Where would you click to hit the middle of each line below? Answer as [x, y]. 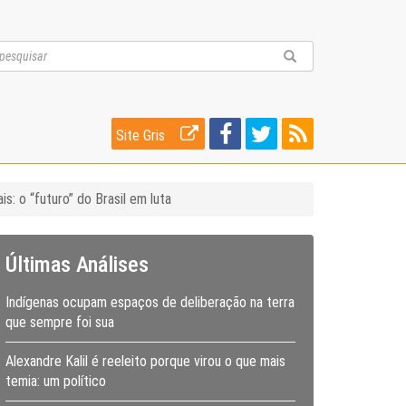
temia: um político [56, 381]
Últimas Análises [77, 265]
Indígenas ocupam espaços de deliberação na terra [150, 302]
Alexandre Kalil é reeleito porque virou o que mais [145, 361]
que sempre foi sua [60, 322]
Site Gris [142, 135]
